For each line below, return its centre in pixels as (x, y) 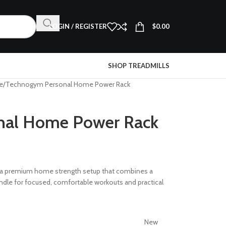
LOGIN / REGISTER (78, 26)
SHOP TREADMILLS (139, 66)
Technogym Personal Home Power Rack (68, 84)
